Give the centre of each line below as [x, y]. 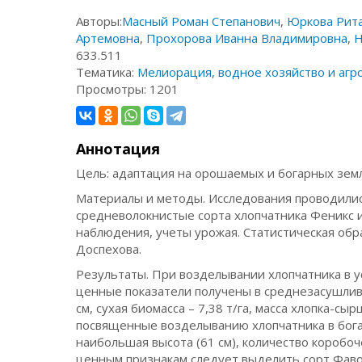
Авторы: [99, 21]
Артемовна [108, 38]
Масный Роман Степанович [202, 21]
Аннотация [118, 149]
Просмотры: [113, 89]
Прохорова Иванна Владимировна [247, 38]
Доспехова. [111, 249]
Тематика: [107, 72]
